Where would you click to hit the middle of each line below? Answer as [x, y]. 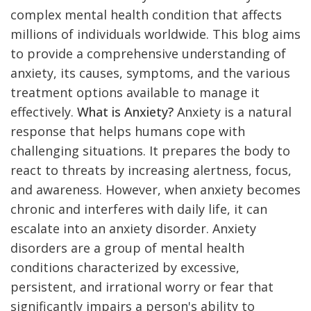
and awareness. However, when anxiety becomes [155, 189]
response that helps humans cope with [128, 131]
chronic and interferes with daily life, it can [139, 209]
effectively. [42, 111]
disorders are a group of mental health [127, 247]
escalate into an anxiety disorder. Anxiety [133, 228]
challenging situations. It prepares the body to [150, 150]
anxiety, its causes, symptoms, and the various [150, 73]
